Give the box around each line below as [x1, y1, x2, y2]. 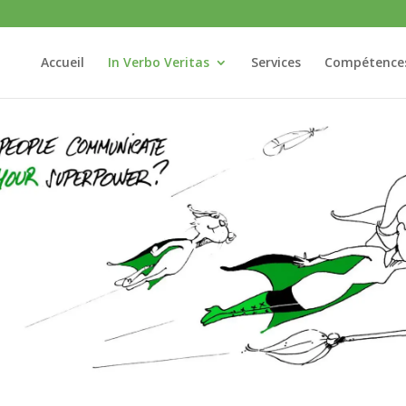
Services [250, 53, 301, 71]
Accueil [40, 53, 84, 71]
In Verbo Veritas [107, 53, 209, 71]
